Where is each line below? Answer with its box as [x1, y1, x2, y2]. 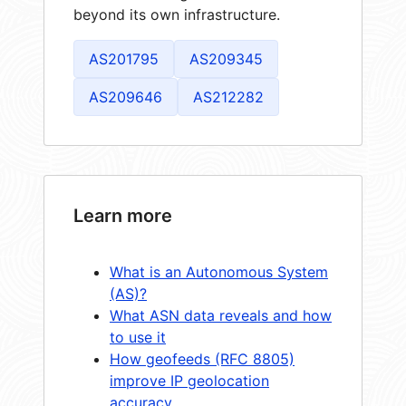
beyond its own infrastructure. [73, 5, 280, 24]
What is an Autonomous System [110, 262, 328, 281]
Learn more [73, 204, 172, 227]
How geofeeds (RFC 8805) [110, 349, 295, 368]
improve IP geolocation [110, 371, 269, 390]
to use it [110, 327, 166, 346]
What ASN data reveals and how [110, 305, 332, 324]
